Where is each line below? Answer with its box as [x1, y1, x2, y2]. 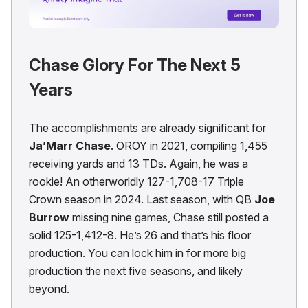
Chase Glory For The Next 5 [29, 55, 241, 76]
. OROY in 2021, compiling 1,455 [111, 139, 267, 153]
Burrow [29, 210, 72, 225]
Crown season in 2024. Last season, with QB [29, 192, 254, 207]
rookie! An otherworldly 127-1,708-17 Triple [29, 175, 244, 189]
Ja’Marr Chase [29, 139, 111, 153]
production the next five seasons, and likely [29, 264, 243, 278]
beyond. [29, 282, 69, 296]
